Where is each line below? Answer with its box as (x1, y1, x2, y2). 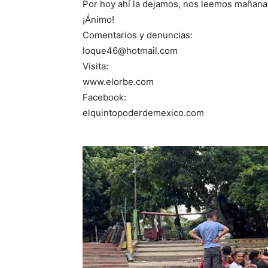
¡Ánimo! (83, 14, 114, 26)
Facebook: (83, 92, 126, 103)
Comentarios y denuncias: (83, 29, 193, 41)
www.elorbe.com (83, 76, 154, 88)
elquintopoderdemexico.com (83, 107, 204, 119)
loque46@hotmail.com (83, 45, 178, 57)
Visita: (83, 60, 108, 72)
